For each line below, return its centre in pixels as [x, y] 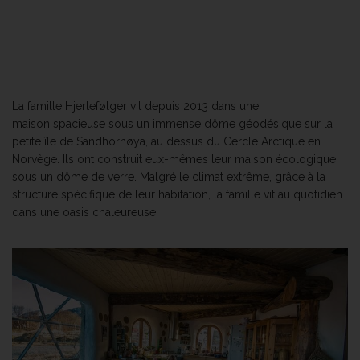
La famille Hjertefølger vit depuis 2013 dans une [135, 106]
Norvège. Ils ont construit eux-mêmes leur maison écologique [174, 159]
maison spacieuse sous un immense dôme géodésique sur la [172, 123]
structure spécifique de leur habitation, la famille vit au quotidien [177, 194]
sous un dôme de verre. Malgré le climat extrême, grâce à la [169, 176]
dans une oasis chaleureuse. [85, 212]
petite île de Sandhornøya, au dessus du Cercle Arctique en [166, 141]
